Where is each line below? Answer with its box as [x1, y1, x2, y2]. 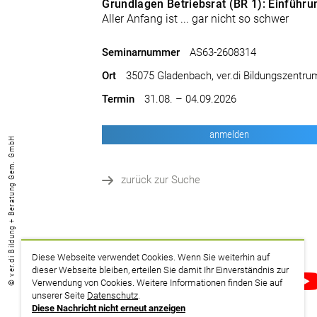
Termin [102, 93, 135, 105]
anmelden [209, 128, 250, 141]
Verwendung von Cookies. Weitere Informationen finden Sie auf [32, 277, 282, 288]
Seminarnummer [102, 46, 180, 59]
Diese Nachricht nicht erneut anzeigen [32, 303, 185, 313]
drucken [128, 276, 166, 289]
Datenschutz [87, 290, 138, 301]
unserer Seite [32, 290, 87, 301]
